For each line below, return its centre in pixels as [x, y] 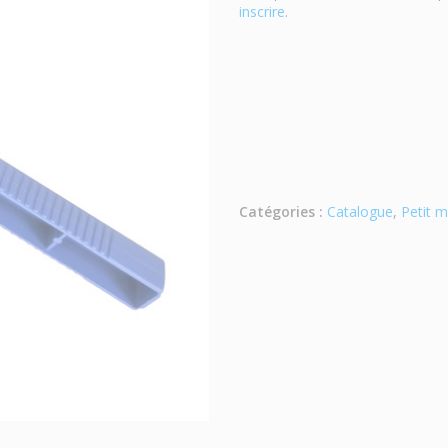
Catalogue [360, 211]
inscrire [262, 11]
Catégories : [281, 211]
